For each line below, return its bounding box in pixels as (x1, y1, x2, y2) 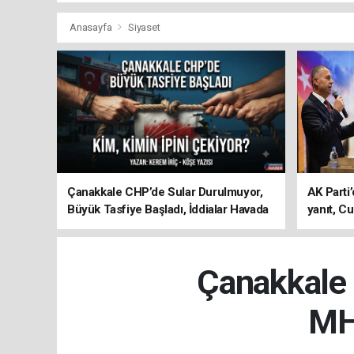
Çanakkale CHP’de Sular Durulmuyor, (67, 184, 263, 199)
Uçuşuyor (67, 219, 119, 234)
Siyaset (127, 21, 160, 33)
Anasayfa (70, 21, 115, 33)
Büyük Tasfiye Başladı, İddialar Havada (67, 201, 269, 217)
